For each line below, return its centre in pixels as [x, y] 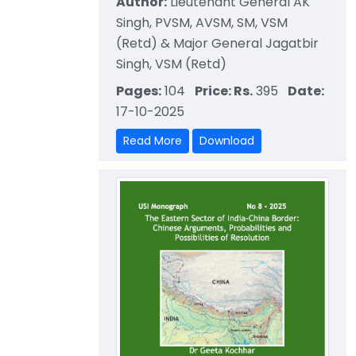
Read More [153, 140]
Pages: [139, 91]
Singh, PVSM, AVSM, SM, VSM [202, 22]
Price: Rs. [224, 91]
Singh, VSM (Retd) [171, 64]
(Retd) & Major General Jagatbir [217, 43]
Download [227, 140]
